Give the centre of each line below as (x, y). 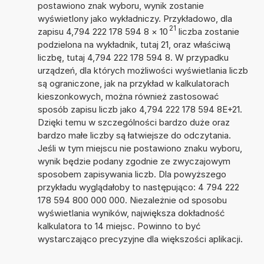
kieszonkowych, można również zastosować (128, 96)
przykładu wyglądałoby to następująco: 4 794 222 (138, 187)
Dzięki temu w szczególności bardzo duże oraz (133, 122)
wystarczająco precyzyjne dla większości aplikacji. (140, 239)
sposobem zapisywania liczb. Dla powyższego (132, 174)
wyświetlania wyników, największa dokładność (131, 213)
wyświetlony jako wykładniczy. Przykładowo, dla (135, 18)
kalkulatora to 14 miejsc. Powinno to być (119, 226)
